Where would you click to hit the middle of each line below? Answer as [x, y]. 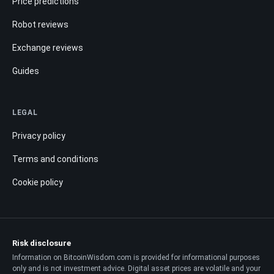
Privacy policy [39, 135]
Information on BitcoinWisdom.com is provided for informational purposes [136, 257]
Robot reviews [40, 24]
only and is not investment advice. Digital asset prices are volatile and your [136, 268]
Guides [26, 71]
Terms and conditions [55, 159]
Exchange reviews [48, 47]
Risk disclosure [42, 243]
